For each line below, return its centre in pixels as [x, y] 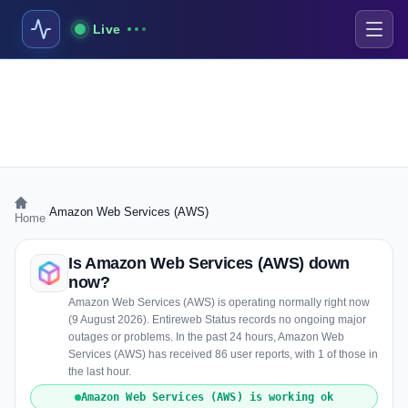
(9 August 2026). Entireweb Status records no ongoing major [217, 320]
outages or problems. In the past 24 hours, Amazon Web [206, 337]
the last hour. [100, 372]
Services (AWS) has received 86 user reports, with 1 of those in [223, 354]
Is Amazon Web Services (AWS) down [209, 263]
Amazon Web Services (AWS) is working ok [207, 397]
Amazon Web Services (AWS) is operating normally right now [219, 302]
